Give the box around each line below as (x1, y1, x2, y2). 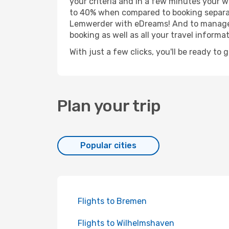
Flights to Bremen (78, 196, 147, 206)
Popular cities (80, 141, 136, 150)
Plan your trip (57, 96, 161, 116)
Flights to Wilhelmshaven (78, 218, 174, 228)
